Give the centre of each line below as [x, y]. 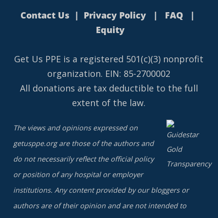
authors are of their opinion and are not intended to [100, 206]
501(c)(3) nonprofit [164, 59]
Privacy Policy [115, 15]
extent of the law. [109, 103]
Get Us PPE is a [47, 59]
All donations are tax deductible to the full [109, 88]
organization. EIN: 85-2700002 [109, 73]
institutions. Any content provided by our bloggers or [101, 190]
